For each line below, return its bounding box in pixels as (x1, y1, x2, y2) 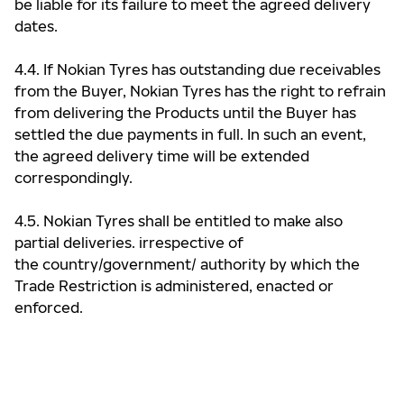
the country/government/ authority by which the (14, 255, 360, 273)
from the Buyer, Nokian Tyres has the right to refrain (14, 82, 386, 100)
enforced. (14, 298, 83, 317)
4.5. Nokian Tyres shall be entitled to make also (14, 212, 343, 230)
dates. (14, 17, 58, 35)
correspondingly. (14, 169, 133, 187)
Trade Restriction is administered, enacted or (14, 277, 334, 295)
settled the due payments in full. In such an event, (14, 125, 366, 143)
